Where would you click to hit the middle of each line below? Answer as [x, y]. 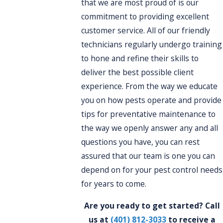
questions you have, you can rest [141, 142]
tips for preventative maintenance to [149, 114]
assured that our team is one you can [148, 156]
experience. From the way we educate [150, 86]
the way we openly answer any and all [150, 128]
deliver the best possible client [138, 72]
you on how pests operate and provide [152, 100]
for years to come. [114, 184]
